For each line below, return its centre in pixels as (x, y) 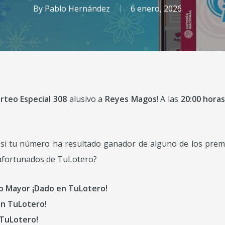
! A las (167, 99)
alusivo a (86, 99)
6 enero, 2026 (156, 9)
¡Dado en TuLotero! (70, 188)
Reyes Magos (131, 99)
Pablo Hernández (77, 9)
